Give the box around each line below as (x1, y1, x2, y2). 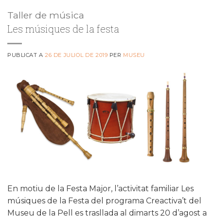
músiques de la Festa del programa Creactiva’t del (7, 196, 201, 205)
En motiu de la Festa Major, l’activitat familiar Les (7, 183, 194, 193)
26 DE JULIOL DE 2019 (45, 51, 108, 58)
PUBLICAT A (7, 51, 45, 58)
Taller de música (7, 9, 84, 21)
